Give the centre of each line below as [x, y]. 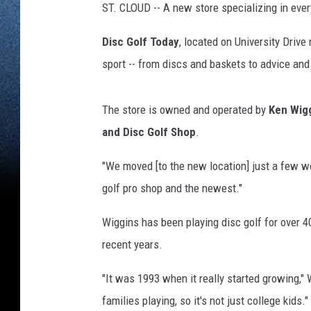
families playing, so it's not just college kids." [205, 301]
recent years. [132, 245]
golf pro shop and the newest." [172, 188]
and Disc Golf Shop [149, 132]
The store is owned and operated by [185, 110]
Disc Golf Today [141, 42]
